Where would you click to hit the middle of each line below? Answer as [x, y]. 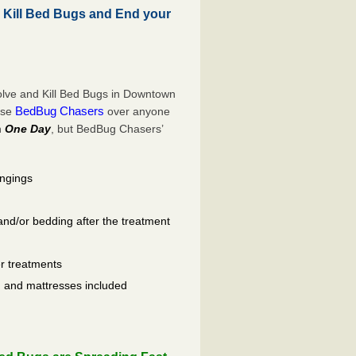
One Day [28, 128]
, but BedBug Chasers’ [107, 128]
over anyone [137, 111]
